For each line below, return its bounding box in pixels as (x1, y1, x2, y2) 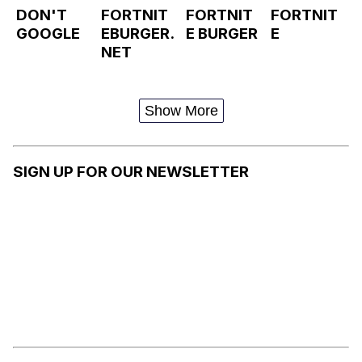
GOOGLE (16, 23, 80, 43)
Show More (144, 103, 218, 120)
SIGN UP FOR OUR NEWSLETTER (13, 162, 249, 181)
